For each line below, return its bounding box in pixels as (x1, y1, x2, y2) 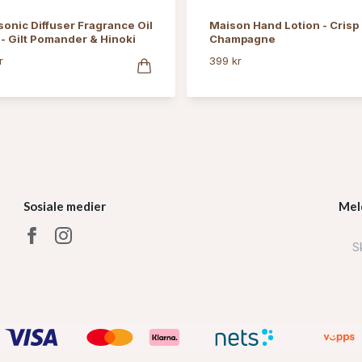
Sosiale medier (23, 198, 107, 213)
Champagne (209, 32, 276, 45)
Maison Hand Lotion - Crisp (209, 18, 359, 32)
